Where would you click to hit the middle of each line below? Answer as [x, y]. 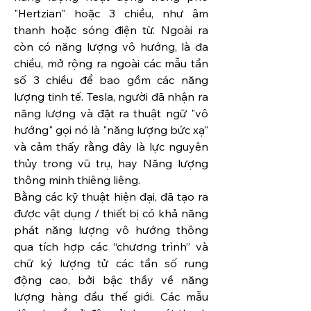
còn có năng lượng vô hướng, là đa [111, 47]
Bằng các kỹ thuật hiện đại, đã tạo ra [111, 197]
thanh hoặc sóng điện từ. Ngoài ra [111, 30]
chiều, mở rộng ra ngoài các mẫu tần [111, 64]
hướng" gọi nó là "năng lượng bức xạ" [111, 130]
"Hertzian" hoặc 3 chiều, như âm [111, 14]
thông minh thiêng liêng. [77, 180]
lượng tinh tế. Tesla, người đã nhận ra [111, 97]
